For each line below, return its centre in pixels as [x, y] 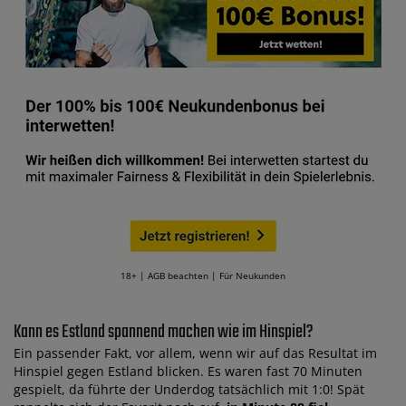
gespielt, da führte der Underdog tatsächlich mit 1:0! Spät [189, 389]
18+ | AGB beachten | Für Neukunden [203, 275]
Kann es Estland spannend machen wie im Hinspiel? [164, 332]
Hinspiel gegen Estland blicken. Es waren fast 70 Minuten [188, 371]
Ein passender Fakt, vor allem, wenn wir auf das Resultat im [195, 353]
